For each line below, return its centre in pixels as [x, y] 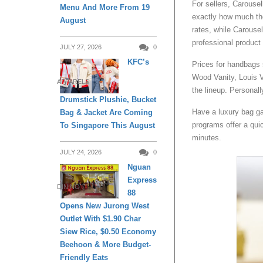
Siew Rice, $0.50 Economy [108, 231]
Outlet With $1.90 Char [100, 218]
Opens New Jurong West [104, 205]
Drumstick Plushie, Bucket [108, 99]
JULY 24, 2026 [81, 152]
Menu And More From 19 [105, 7]
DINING [68, 187]
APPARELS [73, 81]
